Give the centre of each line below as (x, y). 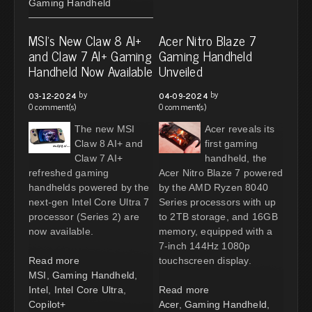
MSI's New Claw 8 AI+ (85, 40)
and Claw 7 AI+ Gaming (90, 55)
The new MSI (105, 128)
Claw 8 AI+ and (109, 143)
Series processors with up (217, 202)
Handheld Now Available (91, 70)
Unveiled (180, 70)
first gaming (231, 143)
